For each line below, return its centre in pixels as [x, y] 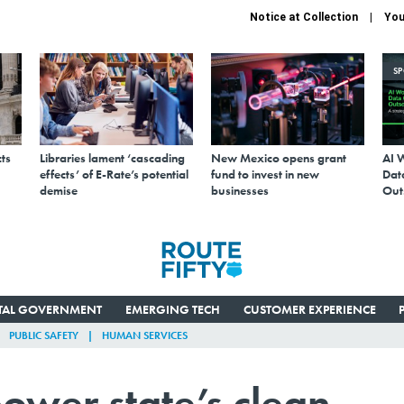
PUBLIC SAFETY [44, 335]
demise [59, 190]
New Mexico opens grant [279, 157]
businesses [240, 190]
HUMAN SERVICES [145, 335]
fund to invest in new [265, 174]
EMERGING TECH [172, 309]
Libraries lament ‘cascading [112, 157]
